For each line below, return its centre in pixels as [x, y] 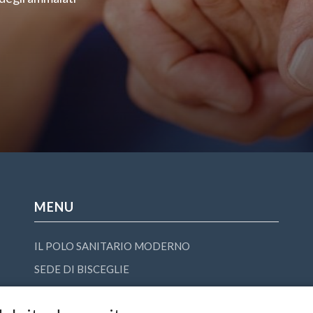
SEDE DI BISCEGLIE [82, 269]
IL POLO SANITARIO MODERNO [112, 246]
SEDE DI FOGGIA [76, 292]
